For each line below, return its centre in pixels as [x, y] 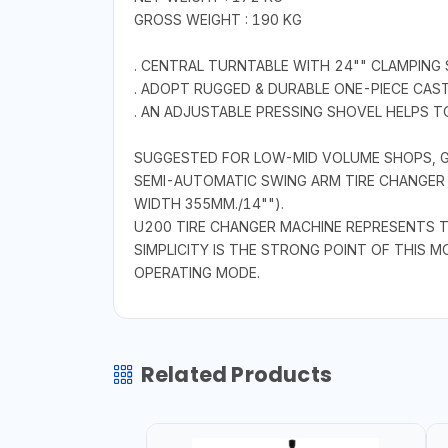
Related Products [236, 375]
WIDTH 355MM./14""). [208, 204]
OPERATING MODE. [196, 273]
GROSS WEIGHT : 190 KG [217, 20]
